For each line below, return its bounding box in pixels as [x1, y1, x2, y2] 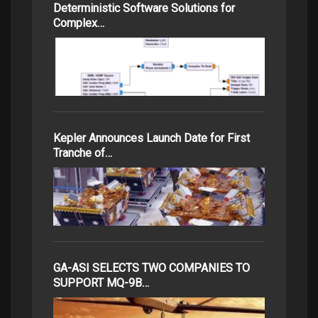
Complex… [53, 16, 104, 30]
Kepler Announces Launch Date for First [53, 131, 250, 145]
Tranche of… [53, 146, 112, 160]
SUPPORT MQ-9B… [53, 275, 149, 290]
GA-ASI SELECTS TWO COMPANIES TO [53, 261, 250, 275]
